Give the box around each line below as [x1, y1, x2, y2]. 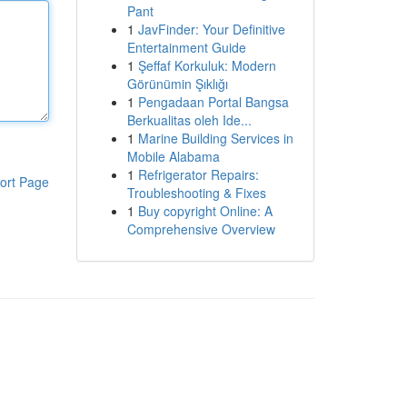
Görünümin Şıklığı [126, 74, 228, 93]
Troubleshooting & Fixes [126, 184, 266, 202]
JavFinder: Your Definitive [137, 20, 285, 38]
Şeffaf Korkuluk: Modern [137, 56, 276, 74]
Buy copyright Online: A [137, 202, 273, 220]
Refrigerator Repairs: [137, 165, 259, 184]
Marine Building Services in [137, 129, 293, 147]
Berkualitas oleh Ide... [126, 111, 252, 129]
